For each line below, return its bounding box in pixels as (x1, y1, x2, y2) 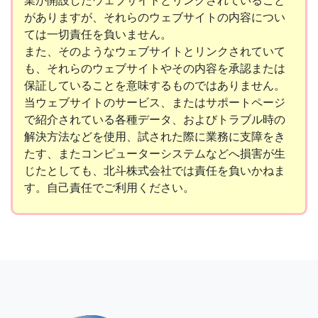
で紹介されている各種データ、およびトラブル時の (24, 111, 285, 126)
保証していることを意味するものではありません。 (24, 77, 285, 92)
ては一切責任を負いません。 (24, 26, 172, 41)
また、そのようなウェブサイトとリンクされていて (24, 43, 285, 58)
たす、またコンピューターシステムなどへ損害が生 (24, 146, 285, 160)
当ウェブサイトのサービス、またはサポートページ (24, 94, 285, 109)
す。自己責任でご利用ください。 (24, 180, 194, 194)
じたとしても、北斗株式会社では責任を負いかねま (24, 163, 285, 177)
